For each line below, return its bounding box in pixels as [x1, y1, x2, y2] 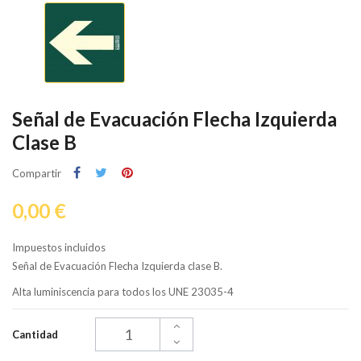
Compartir [12, 166, 61, 180]
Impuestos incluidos [12, 241, 106, 255]
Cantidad [12, 328, 58, 342]
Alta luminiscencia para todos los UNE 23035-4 [12, 285, 234, 299]
